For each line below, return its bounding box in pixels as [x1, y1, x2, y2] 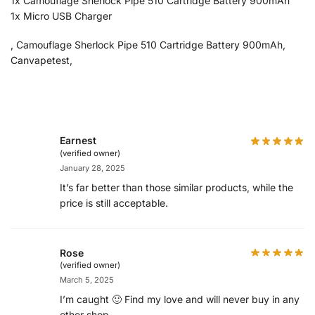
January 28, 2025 [60, 162, 125, 173]
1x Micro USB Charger [11, 10, 112, 22]
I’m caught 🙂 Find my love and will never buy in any [60, 293, 300, 306]
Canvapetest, [11, 54, 72, 67]
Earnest [60, 134, 96, 146]
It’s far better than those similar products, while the [60, 181, 293, 193]
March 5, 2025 [60, 275, 114, 285]
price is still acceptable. [60, 196, 168, 209]
